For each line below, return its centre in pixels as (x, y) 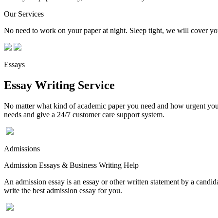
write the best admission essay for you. (63, 190)
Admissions (22, 148)
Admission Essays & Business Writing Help (71, 165)
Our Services (24, 14)
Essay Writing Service (59, 85)
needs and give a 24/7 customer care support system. (84, 114)
